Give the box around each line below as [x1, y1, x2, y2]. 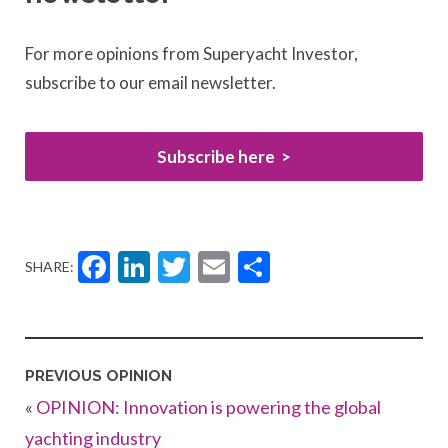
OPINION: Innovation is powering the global [36, 396, 381, 419]
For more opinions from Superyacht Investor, [25, 42, 358, 64]
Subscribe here [157, 145, 275, 167]
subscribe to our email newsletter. [25, 71, 276, 93]
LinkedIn [150, 240, 320, 295]
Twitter [190, 240, 336, 295]
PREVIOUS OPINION [25, 367, 172, 386]
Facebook [110, 240, 304, 295]
